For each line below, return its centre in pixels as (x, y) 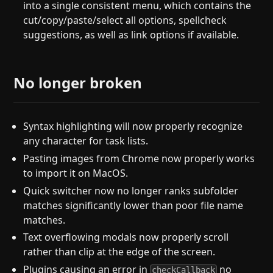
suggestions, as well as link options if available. (131, 35)
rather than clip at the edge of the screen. (119, 252)
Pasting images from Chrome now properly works (139, 158)
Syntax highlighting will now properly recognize (133, 126)
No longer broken (78, 82)
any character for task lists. (86, 141)
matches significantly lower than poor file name (133, 205)
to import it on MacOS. (76, 173)
